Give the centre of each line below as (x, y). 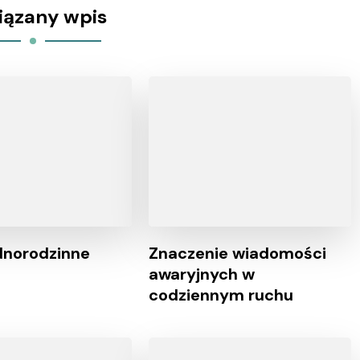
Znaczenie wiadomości (237, 253)
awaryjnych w (202, 274)
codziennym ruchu (221, 295)
